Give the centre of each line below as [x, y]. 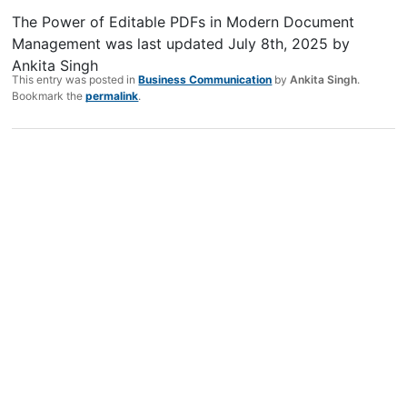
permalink [112, 95]
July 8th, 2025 [278, 43]
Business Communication [205, 79]
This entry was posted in [75, 79]
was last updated [165, 43]
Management [57, 43]
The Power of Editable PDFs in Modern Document [184, 21]
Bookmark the [49, 95]
